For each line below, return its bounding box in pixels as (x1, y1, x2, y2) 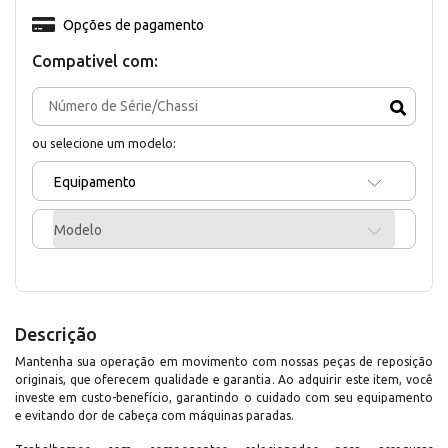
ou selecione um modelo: (32, 135, 176, 150)
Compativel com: (32, 51, 158, 70)
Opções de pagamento (62, 16, 204, 33)
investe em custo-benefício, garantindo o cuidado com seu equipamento (15, 390, 433, 404)
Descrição (15, 323, 97, 344)
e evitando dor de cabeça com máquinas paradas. (15, 408, 294, 422)
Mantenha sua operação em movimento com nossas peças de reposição (15, 354, 433, 368)
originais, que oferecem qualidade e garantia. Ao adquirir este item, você (15, 372, 433, 386)
